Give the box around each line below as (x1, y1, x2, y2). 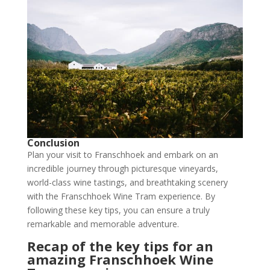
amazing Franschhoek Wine (27, 250, 213, 269)
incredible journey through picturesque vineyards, (27, 163, 218, 175)
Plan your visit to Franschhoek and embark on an (27, 149, 218, 161)
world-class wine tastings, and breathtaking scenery (27, 177, 228, 189)
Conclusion (27, 136, 80, 150)
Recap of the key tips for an (27, 237, 213, 256)
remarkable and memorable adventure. (27, 218, 179, 230)
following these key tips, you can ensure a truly (27, 204, 210, 216)
